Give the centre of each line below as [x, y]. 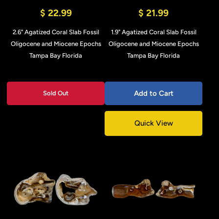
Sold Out [56, 93]
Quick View [153, 123]
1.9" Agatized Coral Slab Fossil [153, 32]
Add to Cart [153, 93]
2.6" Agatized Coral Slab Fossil [56, 32]
